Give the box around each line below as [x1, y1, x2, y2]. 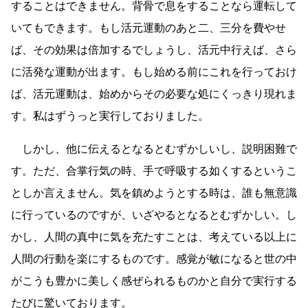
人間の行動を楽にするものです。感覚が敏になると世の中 [11, 253, 297, 265]
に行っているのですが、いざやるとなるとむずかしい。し [11, 209, 297, 221]
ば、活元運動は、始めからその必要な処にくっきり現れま [11, 88, 297, 100]
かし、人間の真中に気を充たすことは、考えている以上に [11, 231, 297, 243]
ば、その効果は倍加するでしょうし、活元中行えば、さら [11, 44, 297, 56]
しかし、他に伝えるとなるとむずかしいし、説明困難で [22, 143, 297, 155]
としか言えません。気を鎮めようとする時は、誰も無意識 [11, 187, 297, 199]
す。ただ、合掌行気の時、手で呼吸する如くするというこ [11, 165, 297, 177]
